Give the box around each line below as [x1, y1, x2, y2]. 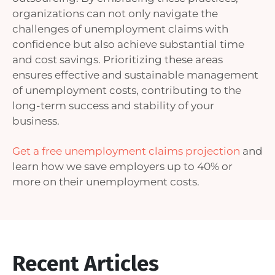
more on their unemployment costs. [12, 175, 204, 188]
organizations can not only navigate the [12, 7, 218, 20]
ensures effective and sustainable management [12, 68, 258, 82]
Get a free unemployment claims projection [12, 144, 242, 158]
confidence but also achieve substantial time [12, 37, 244, 51]
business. [12, 114, 62, 128]
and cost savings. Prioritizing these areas [12, 53, 223, 66]
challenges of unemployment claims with [12, 22, 228, 36]
